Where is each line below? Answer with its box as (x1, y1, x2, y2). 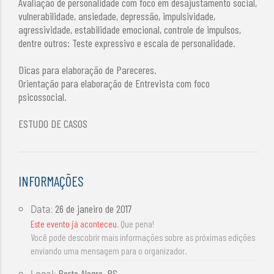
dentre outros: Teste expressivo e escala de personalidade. (18, 35, 236, 50)
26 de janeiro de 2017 (55, 202, 133, 216)
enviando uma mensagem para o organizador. (31, 245, 187, 257)
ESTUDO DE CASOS (18, 116, 88, 130)
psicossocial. (18, 89, 67, 103)
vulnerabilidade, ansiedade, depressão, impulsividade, (18, 9, 216, 23)
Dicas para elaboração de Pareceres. (18, 62, 157, 76)
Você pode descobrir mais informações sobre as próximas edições (31, 232, 256, 243)
